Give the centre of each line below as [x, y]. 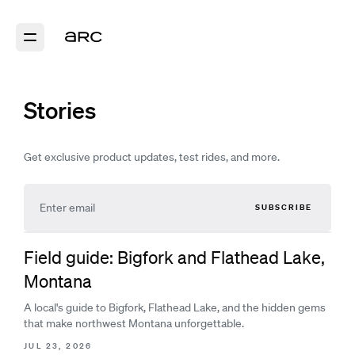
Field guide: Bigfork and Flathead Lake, [174, 257]
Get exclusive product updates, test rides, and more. [152, 157]
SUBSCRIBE [284, 207]
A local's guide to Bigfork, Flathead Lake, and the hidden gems [175, 307]
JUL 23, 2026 [58, 346]
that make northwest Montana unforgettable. [134, 323]
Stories [60, 110]
